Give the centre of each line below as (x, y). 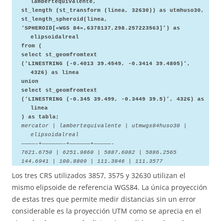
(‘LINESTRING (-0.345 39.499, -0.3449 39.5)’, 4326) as (112, 99)
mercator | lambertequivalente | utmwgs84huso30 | (104, 126)
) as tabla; (40, 117)
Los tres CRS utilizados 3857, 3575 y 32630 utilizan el (99, 175)
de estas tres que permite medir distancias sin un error (104, 199)
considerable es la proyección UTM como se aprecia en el (107, 211)
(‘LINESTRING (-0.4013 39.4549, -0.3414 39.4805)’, (106, 63)
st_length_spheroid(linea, (64, 19)
